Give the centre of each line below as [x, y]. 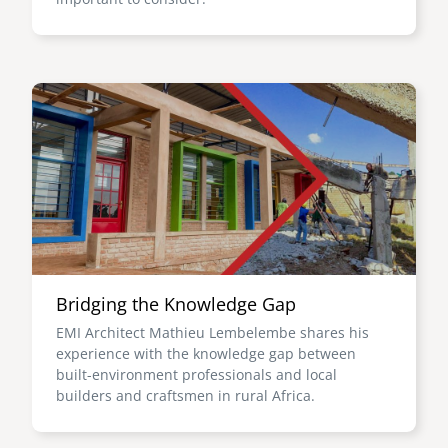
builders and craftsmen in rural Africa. [185, 395]
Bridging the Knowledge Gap [176, 304]
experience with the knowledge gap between [206, 353]
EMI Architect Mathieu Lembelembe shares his [212, 332]
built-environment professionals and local [196, 374]
